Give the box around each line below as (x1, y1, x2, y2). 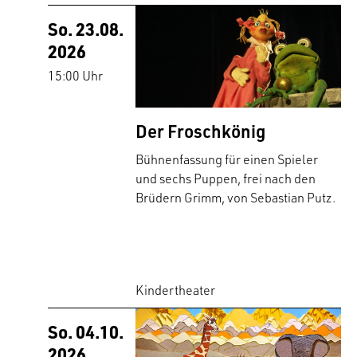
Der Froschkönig (135, 120, 266, 143)
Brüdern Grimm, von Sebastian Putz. (135, 190, 336, 206)
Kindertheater (135, 282, 216, 299)
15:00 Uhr (48, 67, 103, 84)
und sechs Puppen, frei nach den (135, 171, 316, 187)
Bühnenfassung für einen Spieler (135, 151, 319, 168)
